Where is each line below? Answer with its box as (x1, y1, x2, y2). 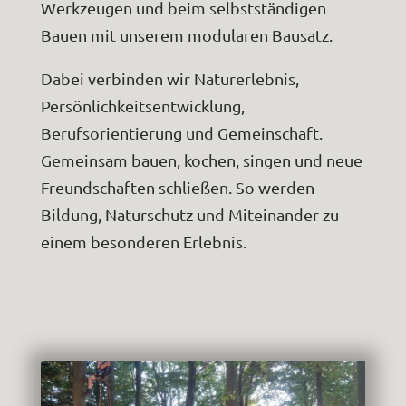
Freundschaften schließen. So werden (40, 177, 314, 197)
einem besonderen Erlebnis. (40, 231, 246, 251)
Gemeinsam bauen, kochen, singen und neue (40, 150, 362, 169)
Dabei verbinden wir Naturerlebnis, (40, 68, 299, 88)
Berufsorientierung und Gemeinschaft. (40, 122, 323, 142)
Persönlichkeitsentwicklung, (40, 95, 245, 115)
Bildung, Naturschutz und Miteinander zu (40, 204, 339, 224)
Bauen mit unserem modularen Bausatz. (40, 24, 333, 44)
